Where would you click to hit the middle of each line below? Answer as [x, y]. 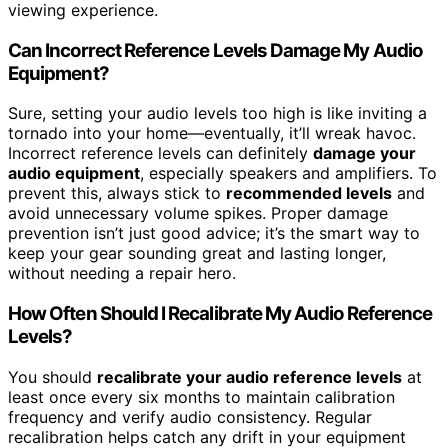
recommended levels [309, 193]
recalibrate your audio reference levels [249, 376]
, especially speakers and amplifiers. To [288, 173]
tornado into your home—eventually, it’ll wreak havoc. [212, 133]
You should [52, 376]
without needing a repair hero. [122, 273]
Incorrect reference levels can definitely [160, 153]
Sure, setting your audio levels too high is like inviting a [217, 113]
